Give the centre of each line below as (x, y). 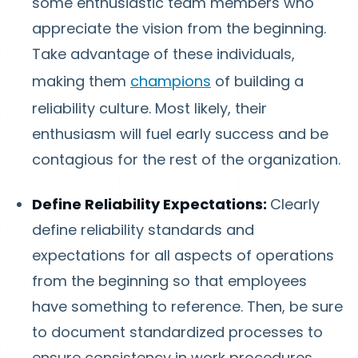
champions (171, 81)
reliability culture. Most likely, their (149, 108)
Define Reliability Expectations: (151, 204)
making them (81, 81)
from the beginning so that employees (169, 281)
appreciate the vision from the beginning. (179, 28)
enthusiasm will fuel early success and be (180, 134)
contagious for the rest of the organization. (186, 159)
